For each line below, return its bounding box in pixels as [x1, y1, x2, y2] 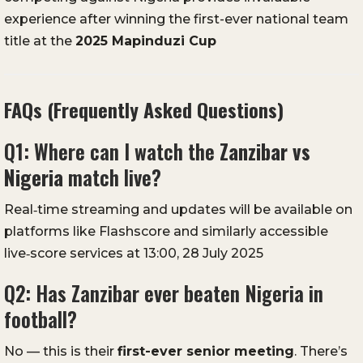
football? [4, 304, 77, 335]
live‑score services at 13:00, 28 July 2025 [4, 246, 263, 262]
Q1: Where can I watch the [4, 136, 220, 167]
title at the [4, 33, 75, 49]
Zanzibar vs [220, 136, 310, 167]
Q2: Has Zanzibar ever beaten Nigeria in [4, 278, 323, 309]
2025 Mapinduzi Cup [75, 33, 216, 49]
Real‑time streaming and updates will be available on [4, 202, 352, 218]
